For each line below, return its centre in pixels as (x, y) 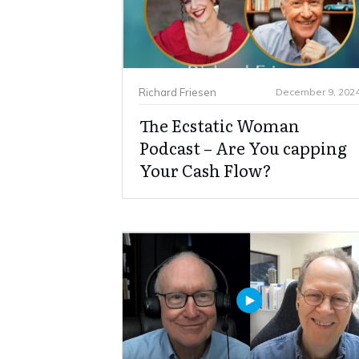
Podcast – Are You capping (243, 148)
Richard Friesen (177, 92)
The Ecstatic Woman (220, 125)
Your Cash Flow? (206, 170)
